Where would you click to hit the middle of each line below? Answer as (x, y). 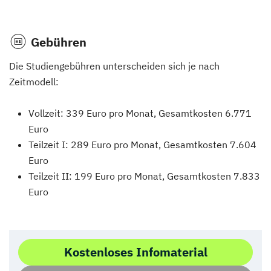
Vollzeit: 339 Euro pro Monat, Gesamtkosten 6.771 (140, 113)
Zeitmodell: (34, 82)
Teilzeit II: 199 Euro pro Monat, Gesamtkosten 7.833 (144, 176)
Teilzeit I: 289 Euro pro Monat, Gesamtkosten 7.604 (142, 145)
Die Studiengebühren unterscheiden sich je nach (114, 66)
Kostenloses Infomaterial (135, 252)
